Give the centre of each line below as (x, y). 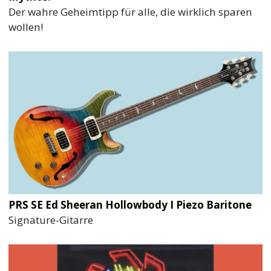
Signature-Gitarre (51, 220)
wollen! (26, 27)
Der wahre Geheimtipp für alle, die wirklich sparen (131, 11)
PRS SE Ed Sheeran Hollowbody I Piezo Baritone (130, 204)
